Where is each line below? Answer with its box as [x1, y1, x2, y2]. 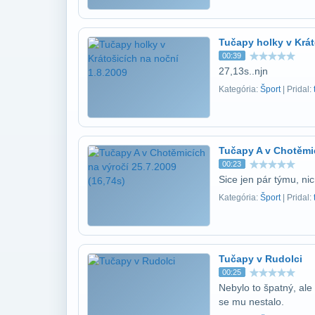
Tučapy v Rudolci [219, 253, 302, 264]
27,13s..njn [219, 65, 268, 77]
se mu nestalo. [219, 296, 284, 307]
